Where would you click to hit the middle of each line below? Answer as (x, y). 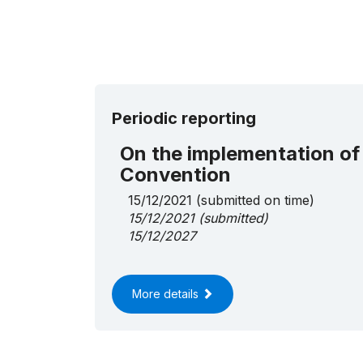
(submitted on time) (253, 201)
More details (167, 294)
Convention (175, 175)
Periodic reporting (184, 119)
